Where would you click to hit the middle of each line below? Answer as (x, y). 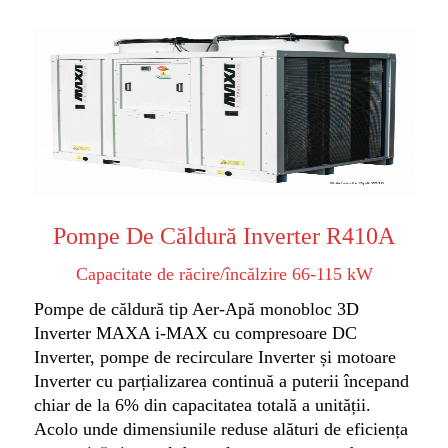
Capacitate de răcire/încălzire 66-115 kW (224, 273)
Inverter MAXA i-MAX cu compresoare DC (195, 332)
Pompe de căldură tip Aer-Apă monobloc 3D (196, 308)
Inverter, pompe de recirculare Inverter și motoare (215, 356)
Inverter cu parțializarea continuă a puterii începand (221, 380)
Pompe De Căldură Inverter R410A (224, 235)
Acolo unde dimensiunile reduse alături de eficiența (221, 428)
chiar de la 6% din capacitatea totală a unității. (202, 404)
